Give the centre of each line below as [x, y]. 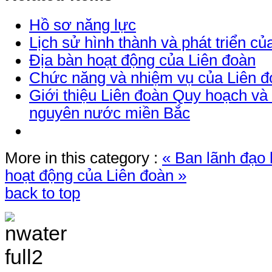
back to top [42, 193]
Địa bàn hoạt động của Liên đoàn [142, 60]
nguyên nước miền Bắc [110, 113]
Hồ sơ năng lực [83, 25]
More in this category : [81, 158]
